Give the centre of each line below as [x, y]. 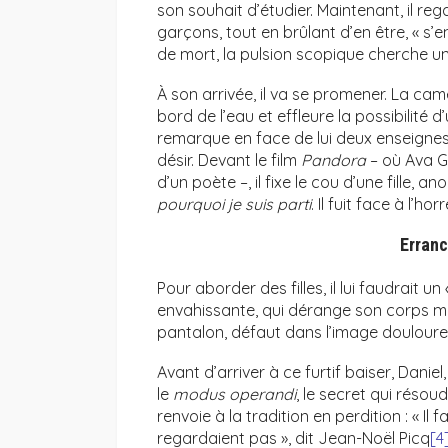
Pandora [333, 160]
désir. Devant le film [229, 160]
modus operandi [234, 394]
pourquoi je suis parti [234, 204]
